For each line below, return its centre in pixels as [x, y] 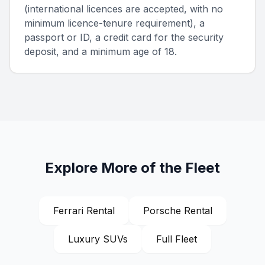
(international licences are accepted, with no [124, 9]
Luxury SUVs [98, 239]
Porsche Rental [177, 211]
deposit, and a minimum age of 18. [101, 51]
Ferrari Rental [84, 211]
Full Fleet [177, 239]
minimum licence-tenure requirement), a [114, 23]
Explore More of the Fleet [132, 168]
